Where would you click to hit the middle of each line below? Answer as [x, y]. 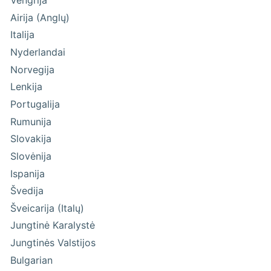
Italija [23, 35]
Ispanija [28, 173]
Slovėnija [31, 156]
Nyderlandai [38, 52]
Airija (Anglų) [40, 17]
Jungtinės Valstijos [53, 243]
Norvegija [33, 69]
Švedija [27, 191]
